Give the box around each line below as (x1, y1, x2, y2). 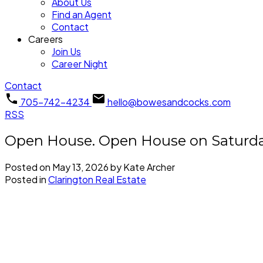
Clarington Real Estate (48, 173, 146, 186)
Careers (28, 33, 63, 45)
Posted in (5, 173, 46, 186)
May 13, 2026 (52, 160, 109, 173)
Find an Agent (52, 8, 112, 21)
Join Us (52, 45, 81, 58)
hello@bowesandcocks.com (107, 96, 231, 108)
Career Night (52, 58, 107, 70)
